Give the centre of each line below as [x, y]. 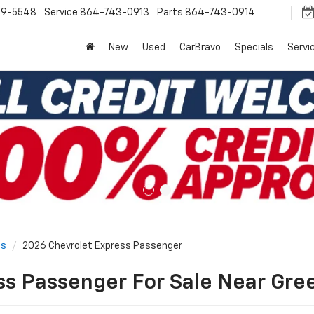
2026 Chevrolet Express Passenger [102, 246]
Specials [254, 48]
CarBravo [200, 48]
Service [61, 13]
